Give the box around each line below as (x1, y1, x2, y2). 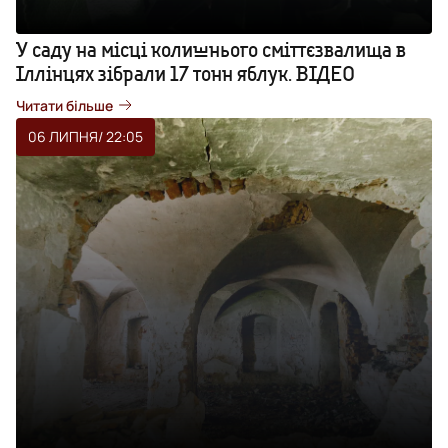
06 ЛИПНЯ (28, 126, 98, 146)
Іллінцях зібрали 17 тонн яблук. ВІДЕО (16, 60, 355, 86)
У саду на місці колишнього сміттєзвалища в (16, 36, 406, 62)
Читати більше (16, 95, 113, 115)
